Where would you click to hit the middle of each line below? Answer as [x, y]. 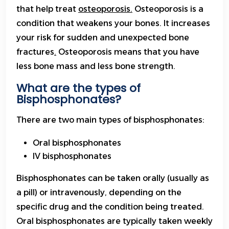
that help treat [47, 9]
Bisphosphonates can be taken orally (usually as [113, 178]
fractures [35, 52]
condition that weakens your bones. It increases [113, 24]
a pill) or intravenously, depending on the [99, 193]
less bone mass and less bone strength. [96, 66]
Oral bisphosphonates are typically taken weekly [114, 221]
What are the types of [78, 88]
